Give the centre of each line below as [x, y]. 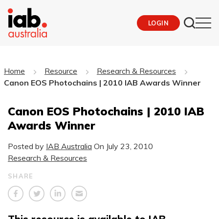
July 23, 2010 [130, 146]
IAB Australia [69, 146]
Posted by [27, 146]
